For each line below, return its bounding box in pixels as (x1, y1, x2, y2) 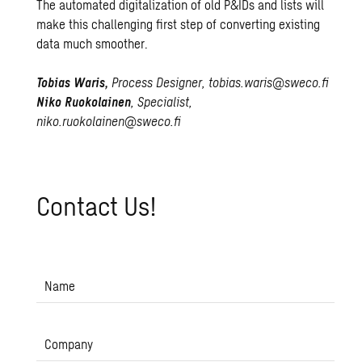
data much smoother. (36, 36, 149, 51)
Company (44, 336, 94, 351)
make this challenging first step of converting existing (36, 16, 321, 32)
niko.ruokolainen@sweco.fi (36, 113, 182, 128)
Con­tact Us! (36, 190, 158, 221)
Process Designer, (112, 74, 209, 90)
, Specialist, (131, 94, 193, 109)
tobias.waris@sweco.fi (208, 74, 330, 90)
